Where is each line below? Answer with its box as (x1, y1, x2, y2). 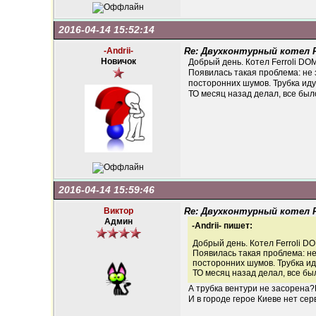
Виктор (103, 206, 133, 216)
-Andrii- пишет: (192, 221, 253, 231)
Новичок (100, 56, 136, 66)
